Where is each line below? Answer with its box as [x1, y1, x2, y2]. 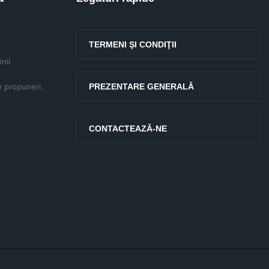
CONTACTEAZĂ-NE [89, 124, 167, 133]
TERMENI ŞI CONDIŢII [89, 40, 177, 49]
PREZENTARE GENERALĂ [89, 82, 194, 91]
